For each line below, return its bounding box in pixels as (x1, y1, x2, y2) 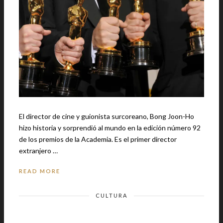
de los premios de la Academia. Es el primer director (19, 134, 114, 143)
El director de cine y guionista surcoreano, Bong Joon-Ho (19, 111, 194, 120)
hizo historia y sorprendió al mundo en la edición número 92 (19, 123, 201, 132)
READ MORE (19, 167, 60, 174)
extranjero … (19, 146, 58, 155)
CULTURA (96, 192, 127, 199)
